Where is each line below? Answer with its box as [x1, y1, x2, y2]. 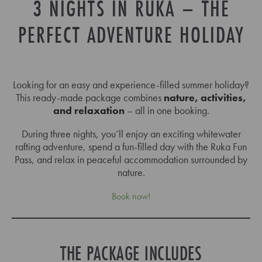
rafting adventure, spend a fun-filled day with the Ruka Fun [15, 140, 247, 153]
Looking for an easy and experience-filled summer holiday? [13, 78, 249, 91]
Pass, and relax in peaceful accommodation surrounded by [15, 153, 247, 166]
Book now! [112, 190, 150, 202]
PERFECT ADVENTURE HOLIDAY [18, 20, 244, 50]
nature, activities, [164, 91, 246, 104]
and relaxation [53, 104, 125, 117]
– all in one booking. [124, 104, 209, 117]
